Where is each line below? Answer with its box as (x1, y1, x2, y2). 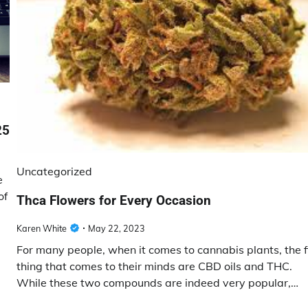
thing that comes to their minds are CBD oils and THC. (16, 259, 292, 273)
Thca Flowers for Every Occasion (16, 192, 211, 208)
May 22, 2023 (88, 223, 145, 234)
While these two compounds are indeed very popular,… (16, 276, 298, 289)
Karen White (16, 223, 67, 234)
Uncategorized (16, 164, 92, 178)
